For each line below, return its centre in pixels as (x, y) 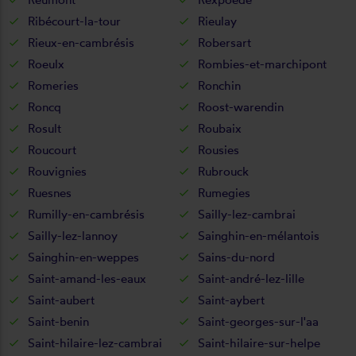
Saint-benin (58, 321)
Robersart (224, 42)
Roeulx (46, 64)
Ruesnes (50, 192)
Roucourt (52, 149)
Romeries (53, 85)
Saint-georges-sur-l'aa (258, 321)
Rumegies (224, 192)
